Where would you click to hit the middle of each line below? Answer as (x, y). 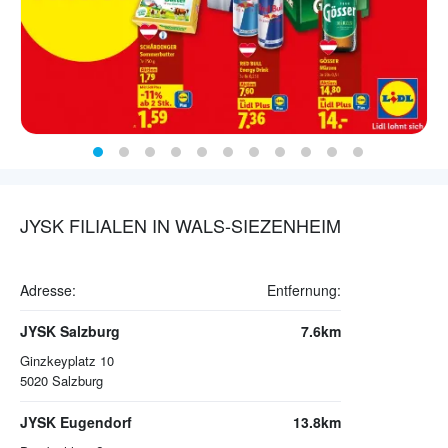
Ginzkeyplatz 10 (67, 361)
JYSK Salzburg (70, 331)
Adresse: (48, 290)
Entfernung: (304, 290)
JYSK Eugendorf (76, 422)
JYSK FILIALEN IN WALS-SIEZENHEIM (180, 225)
